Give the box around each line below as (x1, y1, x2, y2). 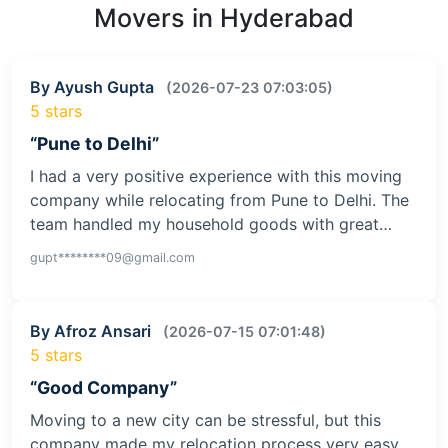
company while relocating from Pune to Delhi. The (30, 190, 409, 211)
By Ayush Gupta (30, 77, 158, 98)
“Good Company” (30, 377, 177, 399)
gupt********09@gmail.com (30, 250, 195, 266)
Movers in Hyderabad (94, 3, 354, 34)
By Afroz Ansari (30, 321, 155, 342)
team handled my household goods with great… (30, 214, 392, 235)
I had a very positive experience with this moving (30, 166, 402, 187)
